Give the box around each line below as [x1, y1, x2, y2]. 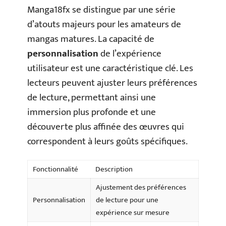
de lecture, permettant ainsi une [27, 89, 156, 105]
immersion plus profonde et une [27, 104, 156, 120]
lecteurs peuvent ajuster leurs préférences [27, 75, 197, 91]
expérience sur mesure [96, 206, 169, 219]
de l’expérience [98, 45, 161, 62]
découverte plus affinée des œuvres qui [27, 119, 184, 135]
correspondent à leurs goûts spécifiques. [27, 133, 188, 149]
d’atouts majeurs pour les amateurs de [27, 16, 181, 32]
